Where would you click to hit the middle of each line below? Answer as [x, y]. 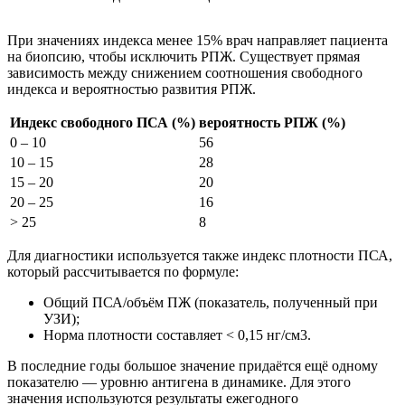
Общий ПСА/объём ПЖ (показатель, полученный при [211, 303]
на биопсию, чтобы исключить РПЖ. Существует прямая [184, 57]
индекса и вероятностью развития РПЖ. [132, 89]
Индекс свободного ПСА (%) [103, 123]
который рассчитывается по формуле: [123, 272]
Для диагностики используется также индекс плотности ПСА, [200, 256]
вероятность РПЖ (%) [272, 123]
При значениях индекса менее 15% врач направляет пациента [198, 41]
